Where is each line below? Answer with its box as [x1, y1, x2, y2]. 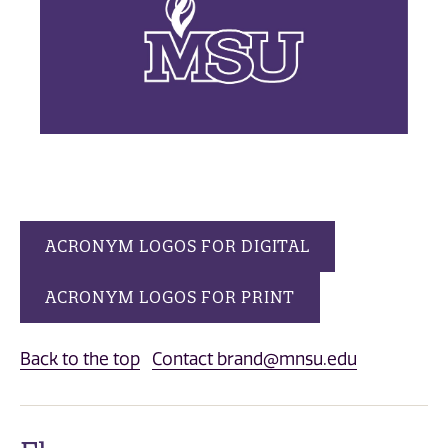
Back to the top [20, 349, 140, 370]
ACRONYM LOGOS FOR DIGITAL [45, 236, 310, 257]
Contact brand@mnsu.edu [152, 349, 357, 370]
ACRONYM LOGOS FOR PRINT [45, 287, 296, 308]
